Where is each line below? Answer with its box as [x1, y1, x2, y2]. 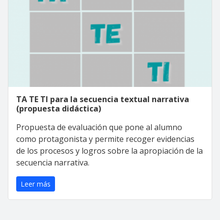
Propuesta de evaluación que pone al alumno [16, 121, 182, 133]
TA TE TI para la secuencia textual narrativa [16, 93, 189, 105]
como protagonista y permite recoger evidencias [16, 133, 194, 144]
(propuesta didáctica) [16, 103, 101, 114]
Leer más [21, 179, 51, 189]
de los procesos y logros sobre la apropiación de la [16, 145, 203, 156]
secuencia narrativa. [16, 157, 89, 168]
